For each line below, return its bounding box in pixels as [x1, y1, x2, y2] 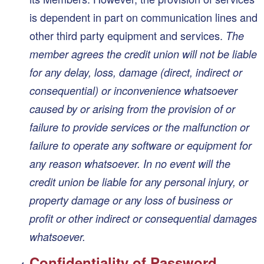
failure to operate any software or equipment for [29, 137, 252, 153]
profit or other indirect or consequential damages [29, 210, 257, 226]
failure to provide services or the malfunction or [29, 119, 249, 134]
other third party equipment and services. [29, 27, 226, 43]
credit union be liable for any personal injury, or [29, 174, 248, 189]
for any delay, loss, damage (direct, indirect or [29, 64, 242, 80]
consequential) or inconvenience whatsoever [29, 82, 237, 98]
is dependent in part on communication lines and [29, 9, 258, 25]
